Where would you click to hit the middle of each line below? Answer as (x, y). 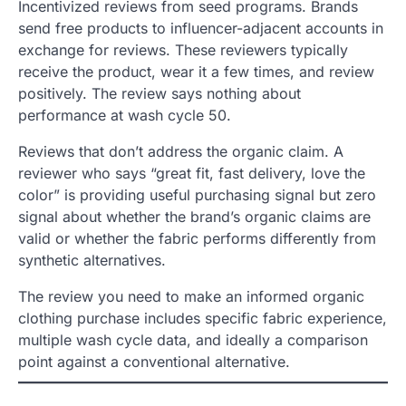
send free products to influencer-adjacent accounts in (201, 28)
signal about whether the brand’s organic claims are (194, 216)
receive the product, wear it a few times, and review (196, 71)
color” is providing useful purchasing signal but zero (197, 194)
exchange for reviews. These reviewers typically (183, 49)
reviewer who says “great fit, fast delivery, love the (192, 173)
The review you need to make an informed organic (191, 296)
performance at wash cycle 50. (125, 115)
